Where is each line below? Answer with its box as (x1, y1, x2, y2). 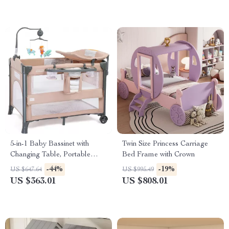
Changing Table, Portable (10, 151, 90, 158)
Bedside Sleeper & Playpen (10, 162, 96, 169)
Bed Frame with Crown (122, 151, 195, 158)
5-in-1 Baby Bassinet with (10, 141, 89, 148)
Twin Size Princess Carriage (122, 141, 208, 148)
